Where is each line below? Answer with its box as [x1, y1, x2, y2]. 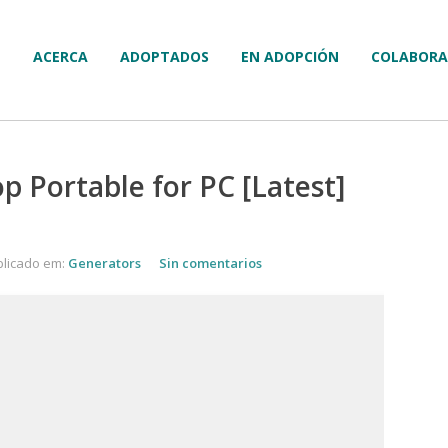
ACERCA [33, 47, 88, 66]
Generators [68, 254, 141, 272]
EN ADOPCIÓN [241, 47, 339, 66]
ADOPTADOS [120, 47, 209, 66]
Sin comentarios [159, 254, 262, 272]
